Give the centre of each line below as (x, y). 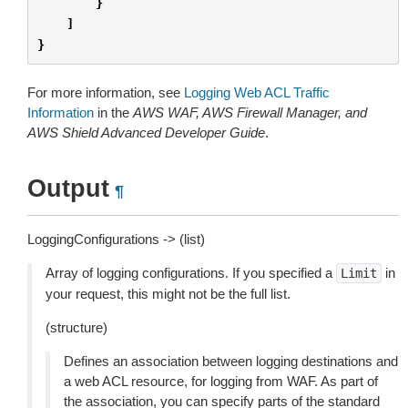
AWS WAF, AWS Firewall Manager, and (250, 112)
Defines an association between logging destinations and (231, 361)
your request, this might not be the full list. (168, 294)
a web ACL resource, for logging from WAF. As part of (221, 381)
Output (68, 189)
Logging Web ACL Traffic (257, 92)
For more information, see (106, 92)
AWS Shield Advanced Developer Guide (146, 133)
